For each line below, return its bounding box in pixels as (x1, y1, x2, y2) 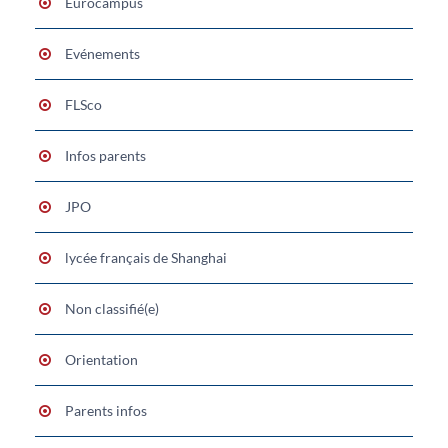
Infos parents (65, 146, 146, 164)
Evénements (65, 44, 140, 62)
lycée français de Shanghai (65, 248, 227, 266)
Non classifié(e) (65, 299, 159, 317)
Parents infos (65, 401, 147, 419)
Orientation (65, 350, 138, 368)
